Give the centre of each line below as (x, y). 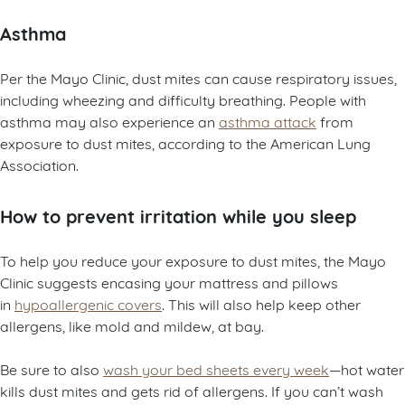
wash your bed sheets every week (216, 369)
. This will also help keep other (261, 304)
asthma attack (268, 121)
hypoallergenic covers (88, 304)
